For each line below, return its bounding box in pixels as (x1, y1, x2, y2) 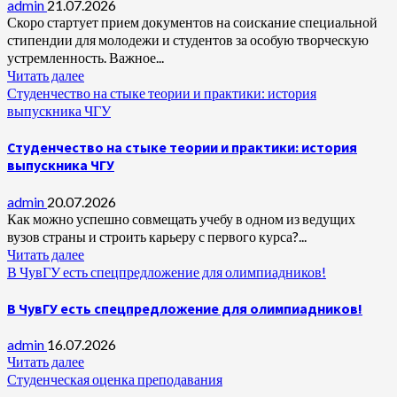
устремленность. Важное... (7, 49, 164, 66)
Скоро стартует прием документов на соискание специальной (7, 13, 378, 31)
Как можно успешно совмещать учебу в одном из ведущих (7, 209, 355, 227)
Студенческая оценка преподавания (7, 370, 222, 388)
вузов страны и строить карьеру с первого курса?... (7, 227, 307, 245)
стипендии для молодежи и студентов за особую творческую (7, 31, 369, 49)
